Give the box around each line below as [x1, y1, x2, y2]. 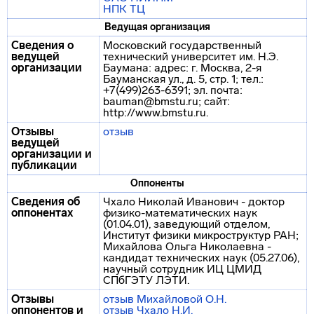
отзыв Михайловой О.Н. [103, 292, 226, 306]
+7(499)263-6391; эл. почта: [103, 83, 243, 97]
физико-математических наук [103, 206, 257, 219]
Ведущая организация [104, 21, 210, 33]
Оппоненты [130, 177, 184, 189]
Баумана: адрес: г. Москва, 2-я [103, 61, 261, 74]
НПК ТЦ [103, 2, 145, 15]
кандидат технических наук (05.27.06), [103, 251, 299, 264]
